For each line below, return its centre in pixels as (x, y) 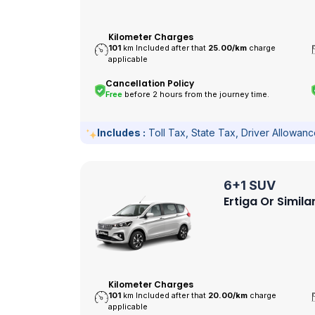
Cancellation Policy (150, 84)
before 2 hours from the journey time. (196, 95)
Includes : (121, 132)
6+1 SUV (250, 186)
